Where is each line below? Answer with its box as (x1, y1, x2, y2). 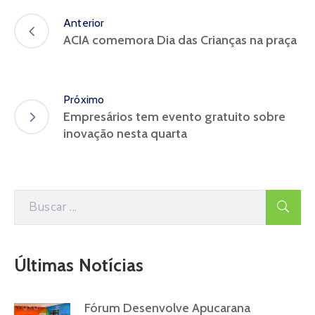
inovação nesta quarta (63, 126, 187, 142)
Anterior (63, 15, 105, 30)
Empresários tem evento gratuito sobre (63, 109, 285, 125)
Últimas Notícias (14, 255, 144, 276)
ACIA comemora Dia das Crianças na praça (63, 32, 297, 48)
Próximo (63, 93, 105, 107)
